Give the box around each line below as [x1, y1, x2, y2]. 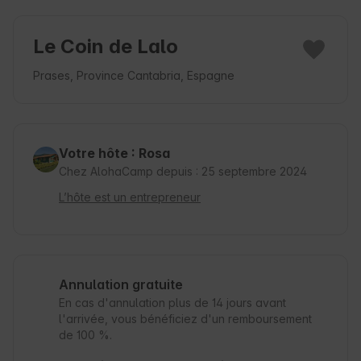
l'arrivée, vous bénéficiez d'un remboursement [59, 312, 312, 326]
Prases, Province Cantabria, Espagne [33, 68, 234, 83]
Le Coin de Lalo [33, 35, 178, 59]
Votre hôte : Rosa [59, 145, 170, 162]
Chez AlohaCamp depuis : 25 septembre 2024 [59, 164, 307, 179]
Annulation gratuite [59, 276, 183, 293]
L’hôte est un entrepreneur [59, 190, 201, 205]
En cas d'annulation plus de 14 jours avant [59, 296, 286, 310]
